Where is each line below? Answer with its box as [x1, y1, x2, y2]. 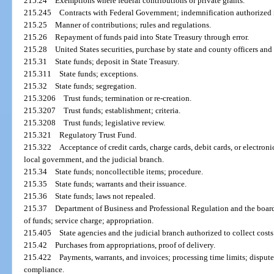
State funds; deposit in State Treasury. [55, 57, 180, 67]
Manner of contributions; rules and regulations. [55, 20, 212, 30]
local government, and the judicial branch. [24, 155, 165, 165]
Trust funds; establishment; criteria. [64, 106, 181, 116]
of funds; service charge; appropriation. [24, 216, 154, 226]
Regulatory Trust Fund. [59, 130, 137, 140]
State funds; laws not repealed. [55, 191, 156, 201]
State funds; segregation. [55, 81, 137, 91]
